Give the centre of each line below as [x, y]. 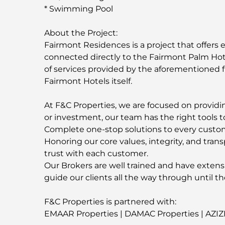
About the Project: [81, 33]
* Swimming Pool [79, 9]
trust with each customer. [96, 153]
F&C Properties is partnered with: [110, 201]
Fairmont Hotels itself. [88, 81]
